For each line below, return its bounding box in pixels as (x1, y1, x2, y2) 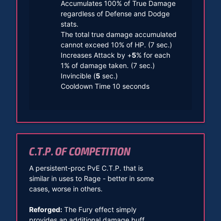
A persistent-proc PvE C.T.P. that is (29, 163, 143, 172)
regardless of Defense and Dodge (60, 9, 170, 18)
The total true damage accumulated (60, 30, 177, 38)
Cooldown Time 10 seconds (60, 81, 149, 90)
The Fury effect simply (62, 205, 137, 214)
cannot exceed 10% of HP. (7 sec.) (60, 40, 172, 49)
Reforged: (29, 205, 62, 214)
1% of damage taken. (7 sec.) (60, 61, 155, 70)
